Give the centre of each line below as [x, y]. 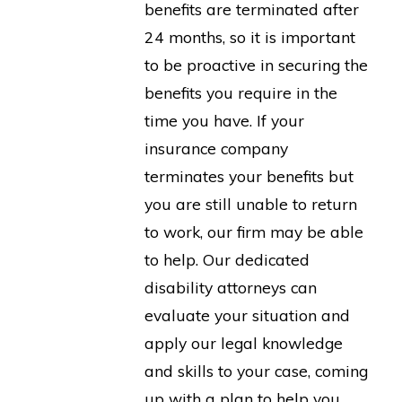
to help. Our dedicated [227, 259]
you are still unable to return [251, 203]
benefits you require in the [241, 92]
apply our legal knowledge [244, 342]
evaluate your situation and [248, 315]
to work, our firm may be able [254, 231]
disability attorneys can [231, 287]
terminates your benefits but [249, 175]
